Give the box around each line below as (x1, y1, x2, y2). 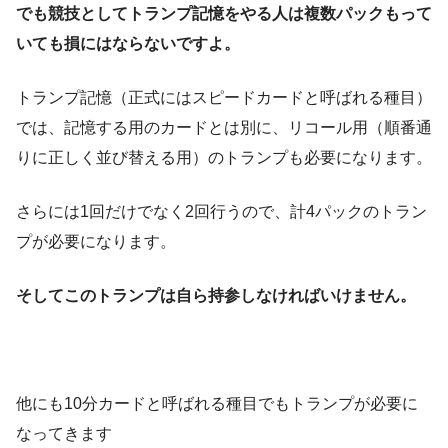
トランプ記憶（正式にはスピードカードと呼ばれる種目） (16, 88, 432, 106)
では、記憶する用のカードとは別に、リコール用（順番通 (16, 118, 432, 136)
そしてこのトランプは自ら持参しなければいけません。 (16, 286, 416, 304)
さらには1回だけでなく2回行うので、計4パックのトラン (16, 202, 427, 220)
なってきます (16, 424, 112, 442)
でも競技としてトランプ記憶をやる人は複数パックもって (16, 4, 432, 22)
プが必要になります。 (16, 232, 176, 250)
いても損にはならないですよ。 (16, 34, 240, 52)
